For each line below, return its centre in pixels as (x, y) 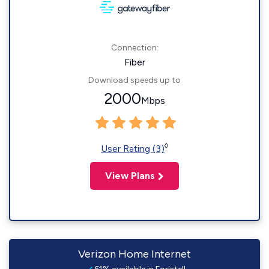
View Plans (130, 176)
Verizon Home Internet (134, 254)
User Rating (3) (133, 149)
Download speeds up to (134, 80)
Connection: (134, 48)
